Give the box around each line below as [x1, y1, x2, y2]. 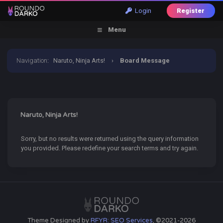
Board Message [120, 57, 170, 64]
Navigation [16, 57, 48, 64]
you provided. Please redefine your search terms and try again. [21, 144, 199, 152]
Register [176, 7, 205, 14]
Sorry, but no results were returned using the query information [21, 135, 199, 143]
